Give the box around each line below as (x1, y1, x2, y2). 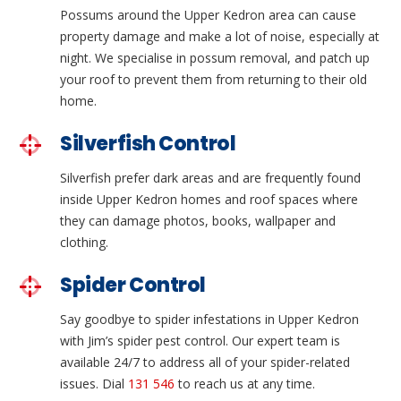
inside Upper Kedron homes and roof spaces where (60, 191, 359, 209)
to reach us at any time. (175, 374, 316, 392)
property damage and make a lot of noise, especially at (60, 28, 380, 46)
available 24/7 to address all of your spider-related (60, 353, 351, 371)
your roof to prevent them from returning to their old (60, 71, 368, 89)
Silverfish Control (60, 130, 236, 158)
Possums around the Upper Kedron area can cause (60, 6, 357, 24)
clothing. (60, 234, 109, 252)
